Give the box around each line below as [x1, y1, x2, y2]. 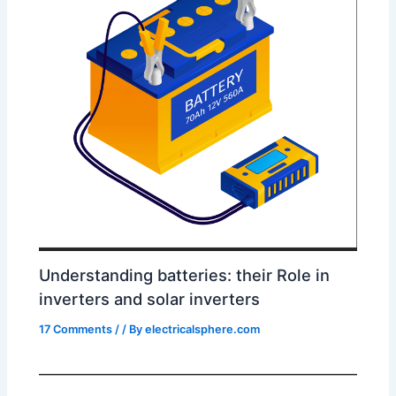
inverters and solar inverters [39, 289, 261, 309]
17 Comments [39, 323, 113, 337]
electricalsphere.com [145, 323, 261, 337]
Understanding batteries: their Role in [39, 265, 331, 286]
